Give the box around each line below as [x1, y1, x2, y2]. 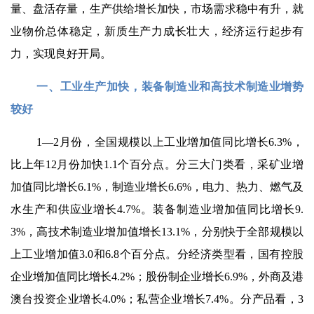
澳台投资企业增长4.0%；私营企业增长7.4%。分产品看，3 [11, 293, 303, 305]
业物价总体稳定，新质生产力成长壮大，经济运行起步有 [11, 25, 303, 37]
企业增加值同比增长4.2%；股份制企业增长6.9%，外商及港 [11, 271, 303, 282]
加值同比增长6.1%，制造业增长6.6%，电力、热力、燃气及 [11, 181, 303, 193]
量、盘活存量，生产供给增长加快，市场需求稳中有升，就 [11, 3, 303, 15]
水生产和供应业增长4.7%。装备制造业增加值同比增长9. [11, 203, 303, 215]
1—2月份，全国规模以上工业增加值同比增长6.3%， [36, 136, 303, 148]
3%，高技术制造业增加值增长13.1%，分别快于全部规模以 [11, 226, 303, 238]
